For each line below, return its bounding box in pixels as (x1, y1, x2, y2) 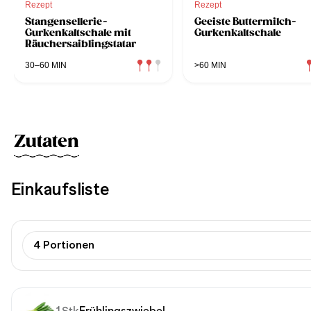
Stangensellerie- (25, 15, 108, 28)
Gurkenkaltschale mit (25, 26, 131, 39)
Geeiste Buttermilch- (194, 15, 296, 28)
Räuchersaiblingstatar (25, 37, 136, 50)
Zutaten (14, 131, 79, 152)
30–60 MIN (25, 60, 67, 70)
